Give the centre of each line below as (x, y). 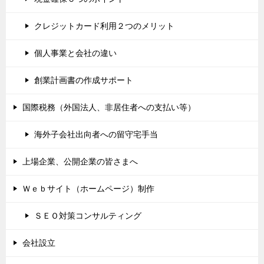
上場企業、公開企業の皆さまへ (80, 161)
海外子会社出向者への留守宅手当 (96, 134)
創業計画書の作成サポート (84, 80)
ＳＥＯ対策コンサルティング (88, 215)
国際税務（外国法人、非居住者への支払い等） (109, 107)
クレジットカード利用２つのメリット (104, 26)
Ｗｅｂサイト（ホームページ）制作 (88, 188)
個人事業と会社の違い (75, 53)
